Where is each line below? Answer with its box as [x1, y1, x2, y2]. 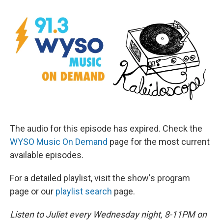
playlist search [55, 186, 112, 197]
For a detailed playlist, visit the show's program [10, 173, 190, 184]
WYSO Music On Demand [10, 137, 108, 147]
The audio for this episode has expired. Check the [10, 123, 202, 134]
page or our [10, 186, 55, 197]
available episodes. [10, 150, 83, 161]
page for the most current [108, 137, 210, 147]
